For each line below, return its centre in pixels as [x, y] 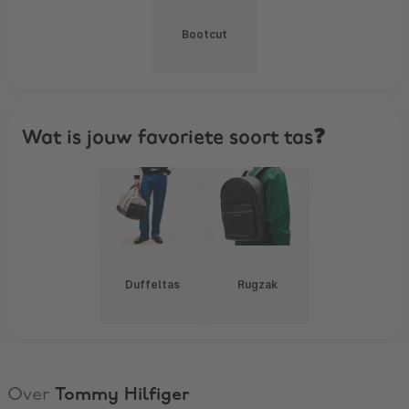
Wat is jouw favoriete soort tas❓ [173, 138]
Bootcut [204, 34]
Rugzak [257, 284]
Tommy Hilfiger [122, 395]
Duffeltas [152, 284]
